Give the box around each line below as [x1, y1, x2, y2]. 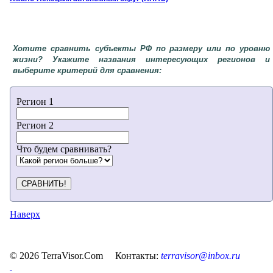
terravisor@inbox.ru [161, 250, 240, 261]
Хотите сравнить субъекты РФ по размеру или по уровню [13, 43, 270, 53]
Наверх [10, 208, 40, 219]
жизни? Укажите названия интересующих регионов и [13, 54, 270, 64]
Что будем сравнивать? [16, 143, 112, 154]
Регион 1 [16, 96, 54, 107]
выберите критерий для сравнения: [13, 65, 161, 75]
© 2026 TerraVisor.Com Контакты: [10, 250, 161, 261]
